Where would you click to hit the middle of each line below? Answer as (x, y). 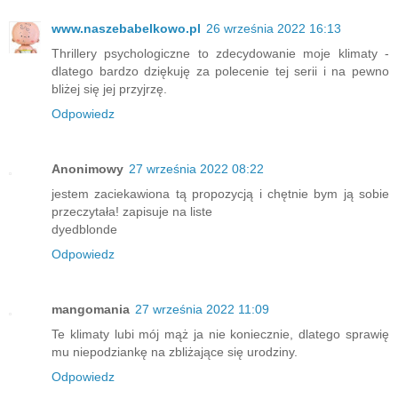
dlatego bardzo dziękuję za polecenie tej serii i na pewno (220, 71)
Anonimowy (88, 168)
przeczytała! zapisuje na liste (132, 211)
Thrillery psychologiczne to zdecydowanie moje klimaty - (220, 53)
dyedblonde (84, 229)
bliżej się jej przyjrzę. (109, 88)
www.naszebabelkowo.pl (126, 28)
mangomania (91, 309)
